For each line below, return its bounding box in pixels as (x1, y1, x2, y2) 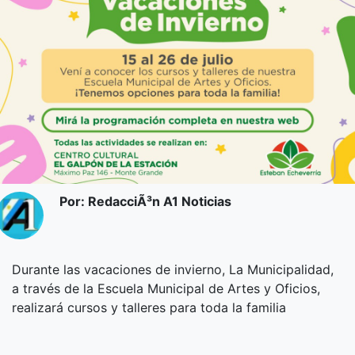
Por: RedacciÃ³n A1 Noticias (59, 193, 231, 209)
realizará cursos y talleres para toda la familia (12, 299, 286, 315)
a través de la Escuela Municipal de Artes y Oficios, (12, 280, 320, 296)
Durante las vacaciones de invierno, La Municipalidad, (12, 261, 334, 277)
